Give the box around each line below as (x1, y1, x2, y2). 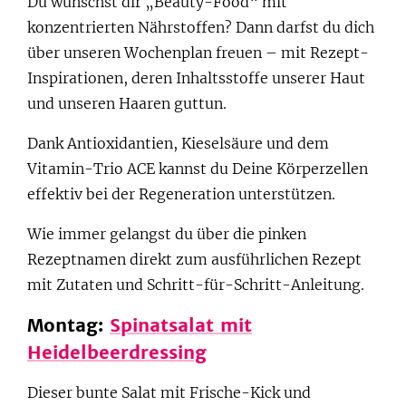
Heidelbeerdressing (27, 340, 207, 363)
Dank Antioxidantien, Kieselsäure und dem (27, 133, 329, 152)
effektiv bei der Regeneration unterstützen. (27, 184, 335, 203)
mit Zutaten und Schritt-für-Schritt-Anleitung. (27, 275, 364, 294)
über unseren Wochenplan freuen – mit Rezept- (27, 43, 369, 62)
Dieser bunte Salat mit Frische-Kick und (27, 382, 311, 401)
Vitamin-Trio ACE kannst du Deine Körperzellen (27, 159, 368, 178)
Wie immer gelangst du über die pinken (27, 224, 306, 243)
